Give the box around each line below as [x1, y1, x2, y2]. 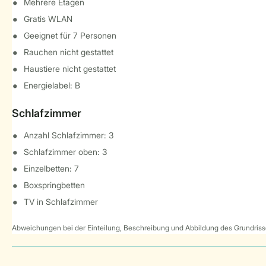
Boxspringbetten [24, 180, 85, 190]
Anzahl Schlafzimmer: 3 [24, 130, 114, 140]
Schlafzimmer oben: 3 [24, 147, 107, 157]
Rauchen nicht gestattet [24, 47, 113, 57]
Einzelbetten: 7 [24, 163, 79, 173]
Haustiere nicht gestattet [24, 64, 116, 74]
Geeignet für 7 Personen [24, 30, 116, 40]
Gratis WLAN [24, 14, 72, 24]
